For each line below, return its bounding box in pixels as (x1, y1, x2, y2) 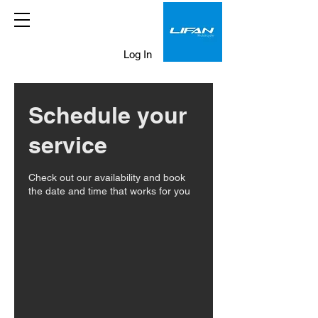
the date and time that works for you (28, 185, 190, 197)
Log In (124, 48, 153, 60)
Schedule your (28, 102, 187, 128)
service (28, 131, 107, 158)
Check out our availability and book (28, 172, 185, 183)
